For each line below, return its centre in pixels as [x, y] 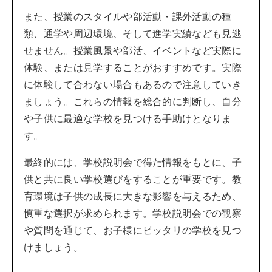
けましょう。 [53, 247]
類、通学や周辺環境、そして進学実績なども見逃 [133, 34]
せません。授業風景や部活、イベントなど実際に [133, 51]
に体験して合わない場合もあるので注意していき [133, 85]
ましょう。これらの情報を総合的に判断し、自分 [133, 102]
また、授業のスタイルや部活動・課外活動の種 [128, 17]
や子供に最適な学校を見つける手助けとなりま [128, 119]
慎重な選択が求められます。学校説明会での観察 [133, 213]
